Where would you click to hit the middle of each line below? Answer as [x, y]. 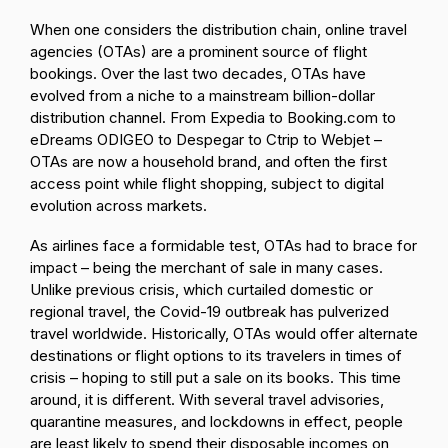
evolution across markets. [118, 205]
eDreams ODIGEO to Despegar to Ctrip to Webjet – [206, 139]
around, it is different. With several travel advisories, [207, 399]
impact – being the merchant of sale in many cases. [206, 267]
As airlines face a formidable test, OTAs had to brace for [223, 245]
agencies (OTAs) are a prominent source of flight [198, 51]
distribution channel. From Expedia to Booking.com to [213, 117]
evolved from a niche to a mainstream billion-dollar [202, 95]
